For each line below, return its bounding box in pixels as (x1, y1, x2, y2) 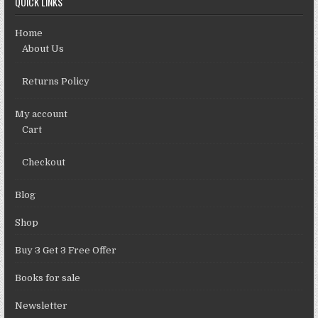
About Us (22, 43, 65, 55)
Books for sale (15, 273, 81, 284)
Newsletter (15, 300, 68, 312)
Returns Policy (22, 76, 90, 87)
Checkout (22, 157, 66, 168)
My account (15, 109, 68, 120)
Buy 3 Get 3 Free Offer (15, 245, 117, 256)
